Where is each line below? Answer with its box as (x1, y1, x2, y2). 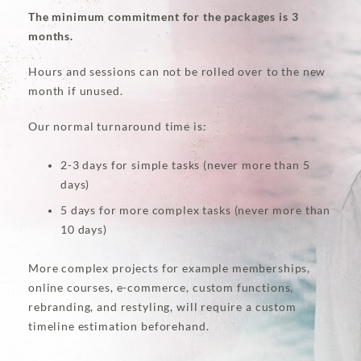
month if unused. (28, 84, 123, 98)
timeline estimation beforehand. (28, 320, 210, 334)
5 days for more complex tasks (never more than (60, 204, 331, 218)
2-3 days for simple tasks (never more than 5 (60, 159, 310, 172)
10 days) (60, 223, 107, 237)
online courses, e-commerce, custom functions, (28, 281, 294, 295)
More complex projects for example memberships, (28, 262, 311, 276)
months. (28, 29, 73, 43)
